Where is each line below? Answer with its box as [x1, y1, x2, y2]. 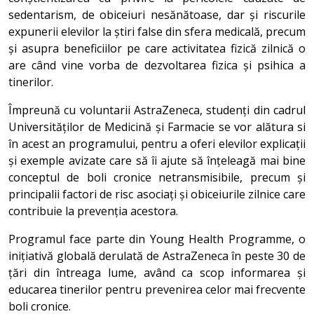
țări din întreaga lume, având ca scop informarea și [8, 265, 306, 280]
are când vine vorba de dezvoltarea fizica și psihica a [8, 57, 306, 73]
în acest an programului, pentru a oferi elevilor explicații [8, 136, 306, 151]
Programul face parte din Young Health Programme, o [8, 231, 306, 247]
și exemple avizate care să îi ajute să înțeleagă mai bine [8, 153, 306, 168]
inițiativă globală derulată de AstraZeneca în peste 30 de [8, 248, 306, 264]
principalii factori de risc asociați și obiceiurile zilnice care [8, 186, 306, 202]
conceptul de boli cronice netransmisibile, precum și [8, 170, 306, 185]
